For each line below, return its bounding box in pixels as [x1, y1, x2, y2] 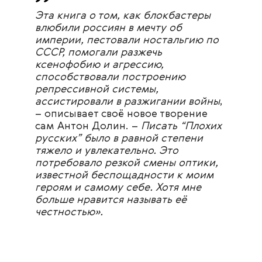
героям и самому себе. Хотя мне [35, 182, 201, 194]
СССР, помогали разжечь [35, 47, 162, 58]
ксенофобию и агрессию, [35, 60, 164, 71]
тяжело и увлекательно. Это [35, 146, 178, 157]
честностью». [35, 207, 103, 218]
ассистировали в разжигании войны [35, 96, 220, 108]
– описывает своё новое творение [35, 109, 208, 120]
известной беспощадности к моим [35, 170, 213, 181]
